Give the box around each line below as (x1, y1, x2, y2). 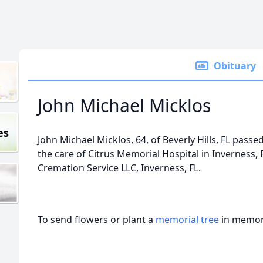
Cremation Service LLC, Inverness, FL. (38, 161, 201, 174)
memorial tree (156, 213, 219, 226)
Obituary (214, 59, 256, 72)
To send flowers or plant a (38, 213, 156, 226)
